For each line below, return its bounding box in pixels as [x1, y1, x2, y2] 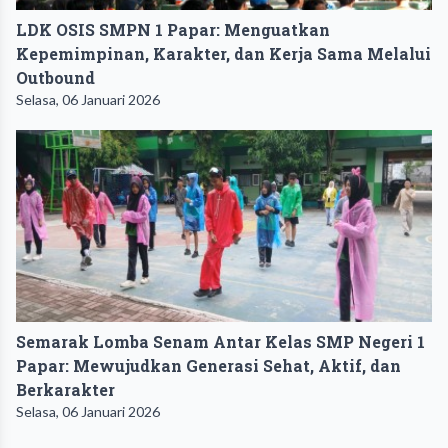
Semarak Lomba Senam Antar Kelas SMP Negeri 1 [16, 330, 425, 352]
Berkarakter [16, 378, 115, 400]
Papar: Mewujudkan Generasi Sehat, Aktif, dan [16, 354, 401, 376]
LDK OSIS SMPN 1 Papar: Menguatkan [16, 18, 330, 40]
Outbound [16, 66, 95, 88]
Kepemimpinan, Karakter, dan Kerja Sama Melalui [16, 42, 431, 64]
